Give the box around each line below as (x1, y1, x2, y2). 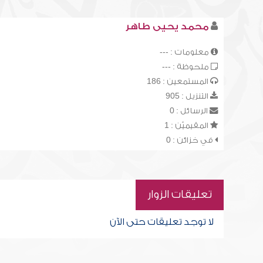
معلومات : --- (159, 48, 211, 56)
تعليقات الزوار (147, 188, 212, 201)
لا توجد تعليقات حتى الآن (109, 217, 214, 227)
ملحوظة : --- (161, 62, 211, 71)
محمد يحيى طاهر (125, 21, 208, 32)
